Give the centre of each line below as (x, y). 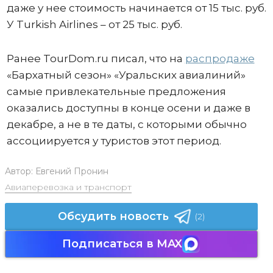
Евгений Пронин (72, 171)
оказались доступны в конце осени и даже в (128, 108)
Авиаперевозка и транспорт (68, 187)
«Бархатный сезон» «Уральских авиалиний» (126, 75)
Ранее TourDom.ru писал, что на (96, 58)
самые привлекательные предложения (116, 91)
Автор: (20, 171)
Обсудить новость (113, 216)
